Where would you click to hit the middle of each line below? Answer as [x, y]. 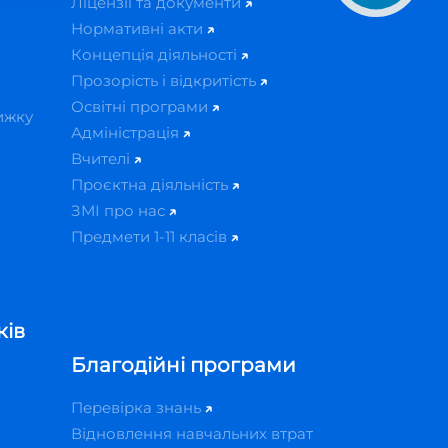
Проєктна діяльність [151, 184]
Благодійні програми [183, 365]
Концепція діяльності [155, 54]
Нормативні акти [138, 28]
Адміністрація [126, 132]
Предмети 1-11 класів [150, 236]
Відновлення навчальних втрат [191, 433]
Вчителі [102, 158]
